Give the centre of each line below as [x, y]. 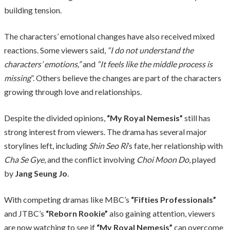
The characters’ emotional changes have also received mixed [109, 36]
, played [202, 159]
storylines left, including [46, 145]
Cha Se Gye [24, 159]
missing [17, 78]
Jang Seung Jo [41, 173]
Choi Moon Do [163, 159]
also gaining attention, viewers [161, 213]
